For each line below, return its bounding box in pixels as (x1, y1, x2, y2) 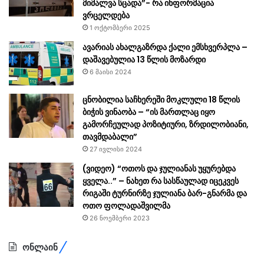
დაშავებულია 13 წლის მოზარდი (82, 54, 206, 66)
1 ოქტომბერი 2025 (90, 24, 150, 32)
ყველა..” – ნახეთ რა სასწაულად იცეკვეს (82, 175, 239, 187)
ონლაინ (22, 241, 58, 254)
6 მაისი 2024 (90, 68, 131, 77)
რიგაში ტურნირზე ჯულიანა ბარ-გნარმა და (82, 187, 247, 200)
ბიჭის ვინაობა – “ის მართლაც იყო (82, 106, 215, 118)
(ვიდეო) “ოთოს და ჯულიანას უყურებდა (82, 163, 236, 175)
